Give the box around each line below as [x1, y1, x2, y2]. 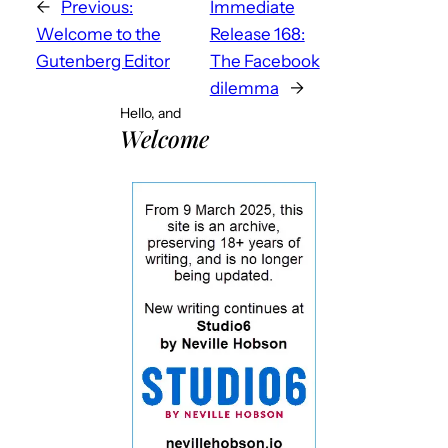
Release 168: [209, 23, 305, 44]
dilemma [209, 77, 279, 98]
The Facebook [209, 50, 320, 71]
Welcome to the [36, 23, 161, 44]
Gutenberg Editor [36, 50, 170, 71]
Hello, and [120, 103, 181, 122]
